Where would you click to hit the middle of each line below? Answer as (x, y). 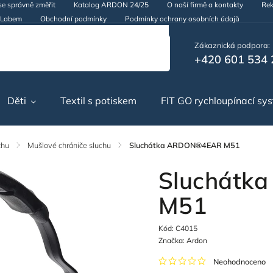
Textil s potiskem (99, 101)
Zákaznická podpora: (232, 45)
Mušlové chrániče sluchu (69, 145)
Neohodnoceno (239, 261)
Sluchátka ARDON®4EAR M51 (185, 145)
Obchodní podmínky (74, 18)
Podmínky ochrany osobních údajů (183, 18)
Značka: (172, 240)
